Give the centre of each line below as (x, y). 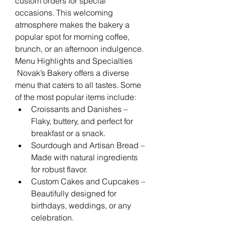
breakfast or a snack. (68, 133)
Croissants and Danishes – (79, 109)
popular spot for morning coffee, (72, 36)
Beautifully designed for (74, 193)
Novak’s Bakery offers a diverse (72, 73)
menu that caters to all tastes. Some (78, 85)
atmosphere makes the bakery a (72, 24)
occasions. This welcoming (64, 12)
